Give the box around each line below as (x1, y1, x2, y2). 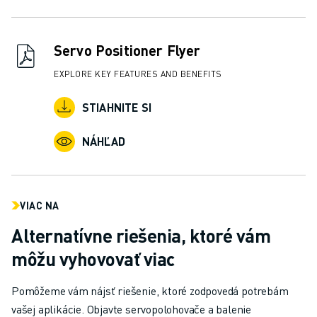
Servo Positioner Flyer (54, 41, 201, 60)
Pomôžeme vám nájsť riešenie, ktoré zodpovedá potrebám (11, 283, 289, 299)
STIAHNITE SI (82, 100, 151, 115)
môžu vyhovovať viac (11, 247, 175, 271)
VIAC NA (20, 199, 59, 212)
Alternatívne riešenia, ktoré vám (11, 224, 270, 248)
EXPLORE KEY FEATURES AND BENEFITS (54, 69, 222, 80)
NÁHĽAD (82, 134, 125, 149)
